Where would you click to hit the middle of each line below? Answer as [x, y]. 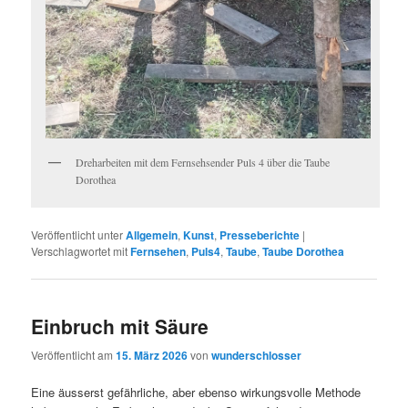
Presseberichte [260, 235]
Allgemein [152, 235]
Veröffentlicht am [74, 354]
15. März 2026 [152, 355]
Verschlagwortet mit [80, 250]
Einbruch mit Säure [120, 326]
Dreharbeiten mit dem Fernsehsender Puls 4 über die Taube [203, 162]
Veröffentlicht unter [77, 234]
